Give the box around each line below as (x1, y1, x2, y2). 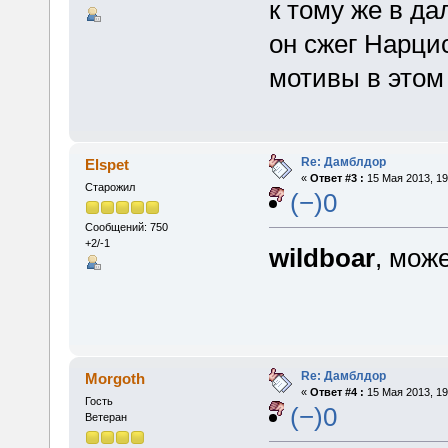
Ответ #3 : (309, 171, 364, 184)
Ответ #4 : (309, 385, 364, 398)
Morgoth (85, 369, 146, 387)
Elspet (85, 155, 130, 173)
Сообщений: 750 (84, 221, 168, 234)
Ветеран (84, 410, 127, 423)
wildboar (268, 242, 375, 273)
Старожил (84, 180, 135, 193)
